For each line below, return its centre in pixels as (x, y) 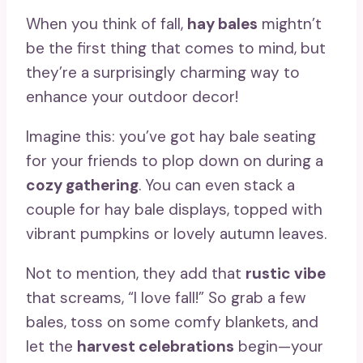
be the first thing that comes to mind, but (176, 48)
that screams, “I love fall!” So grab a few (166, 297)
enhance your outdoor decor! (132, 96)
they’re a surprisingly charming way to (163, 72)
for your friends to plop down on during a (175, 160)
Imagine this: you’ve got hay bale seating (171, 136)
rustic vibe (286, 273)
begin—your (279, 346)
